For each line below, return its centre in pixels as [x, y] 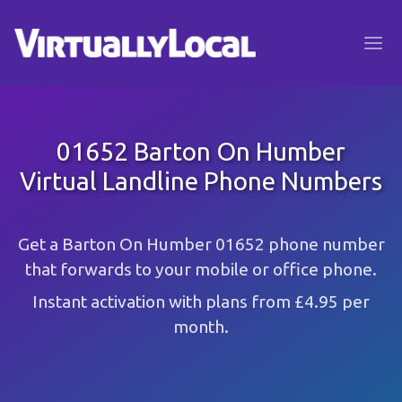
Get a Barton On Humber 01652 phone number [201, 244]
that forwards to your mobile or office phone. [201, 269]
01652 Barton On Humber [201, 151]
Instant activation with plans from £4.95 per [201, 301]
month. [201, 327]
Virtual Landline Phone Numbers [201, 181]
